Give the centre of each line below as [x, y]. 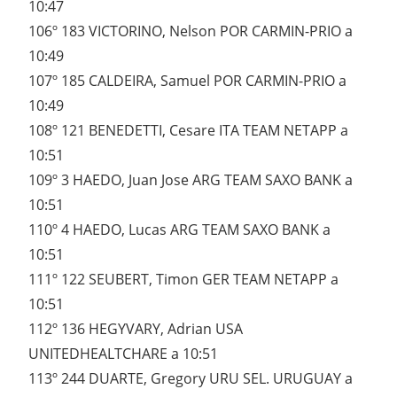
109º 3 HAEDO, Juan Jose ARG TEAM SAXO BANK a [191, 180]
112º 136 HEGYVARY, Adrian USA [136, 329]
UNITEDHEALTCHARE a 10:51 [123, 354]
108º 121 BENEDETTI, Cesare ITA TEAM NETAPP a [188, 131]
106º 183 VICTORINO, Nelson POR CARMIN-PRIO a [191, 31]
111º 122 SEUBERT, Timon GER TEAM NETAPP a [183, 280]
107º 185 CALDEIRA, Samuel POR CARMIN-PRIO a [187, 81]
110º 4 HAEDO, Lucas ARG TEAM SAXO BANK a [179, 230]
